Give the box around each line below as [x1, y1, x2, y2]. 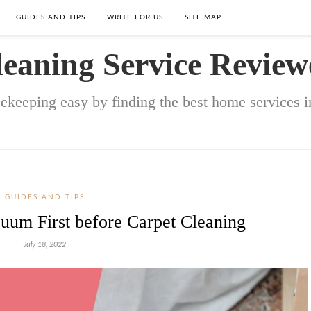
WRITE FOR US [107, 14, 163, 21]
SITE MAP [185, 14, 221, 21]
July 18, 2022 [23, 241, 66, 249]
